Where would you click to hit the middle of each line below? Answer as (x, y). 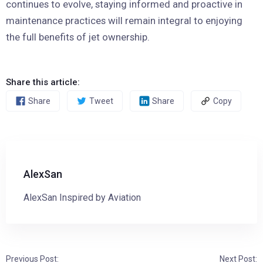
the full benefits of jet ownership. (78, 37)
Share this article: (43, 82)
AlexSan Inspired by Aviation (82, 198)
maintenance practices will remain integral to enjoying (124, 21)
